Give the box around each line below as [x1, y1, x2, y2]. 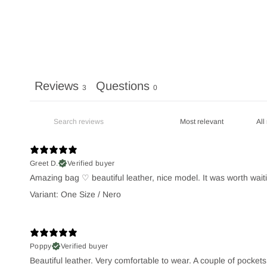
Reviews [35, 79, 79, 92]
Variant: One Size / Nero [30, 189, 121, 199]
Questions [96, 79, 150, 92]
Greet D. [30, 159, 58, 167]
